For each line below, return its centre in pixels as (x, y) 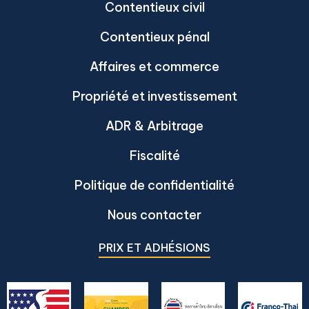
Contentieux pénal (154, 37)
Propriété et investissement (154, 96)
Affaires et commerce (154, 67)
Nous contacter (154, 215)
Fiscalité (154, 156)
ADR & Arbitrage (154, 126)
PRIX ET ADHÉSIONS (154, 248)
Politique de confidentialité (154, 185)
